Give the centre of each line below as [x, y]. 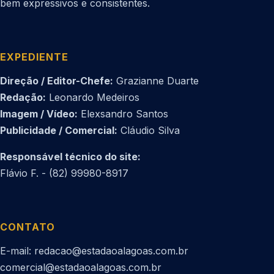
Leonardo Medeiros [93, 97]
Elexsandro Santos [123, 113]
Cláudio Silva [149, 130]
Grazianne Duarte [156, 80]
